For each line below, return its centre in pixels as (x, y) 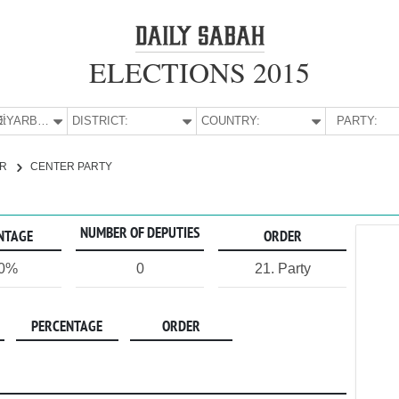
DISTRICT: (101, 121)
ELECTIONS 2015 (199, 72)
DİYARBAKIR (43, 121)
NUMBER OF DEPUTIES (140, 234)
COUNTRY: (231, 121)
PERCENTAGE (67, 327)
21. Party (282, 269)
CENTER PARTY (71, 167)
